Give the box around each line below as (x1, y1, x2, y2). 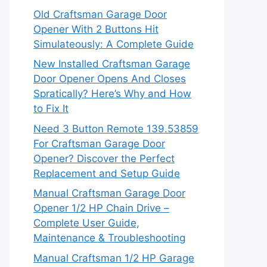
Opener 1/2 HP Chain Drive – (33, 202, 169, 214)
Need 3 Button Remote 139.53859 (33, 122, 198, 135)
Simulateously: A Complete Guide (33, 38, 194, 50)
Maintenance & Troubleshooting (33, 232, 185, 244)
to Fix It (33, 103, 69, 114)
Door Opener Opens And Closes (33, 73, 186, 85)
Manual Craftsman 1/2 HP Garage (33, 252, 194, 264)
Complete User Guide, (33, 217, 139, 229)
